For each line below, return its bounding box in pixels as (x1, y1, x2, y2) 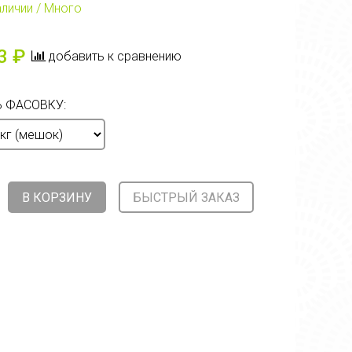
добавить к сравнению (49, 49, 181, 64)
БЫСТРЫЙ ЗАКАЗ (133, 190, 240, 205)
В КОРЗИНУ (22, 190, 92, 205)
